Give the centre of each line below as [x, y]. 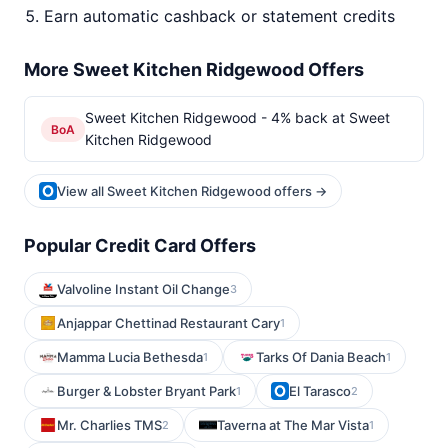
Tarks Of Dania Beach [321, 357]
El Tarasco [320, 391]
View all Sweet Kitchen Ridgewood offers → [192, 191]
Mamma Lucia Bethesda [130, 357]
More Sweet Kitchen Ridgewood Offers [194, 69]
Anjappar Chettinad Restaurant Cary [168, 323]
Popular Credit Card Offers [140, 245]
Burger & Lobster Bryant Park [146, 391]
